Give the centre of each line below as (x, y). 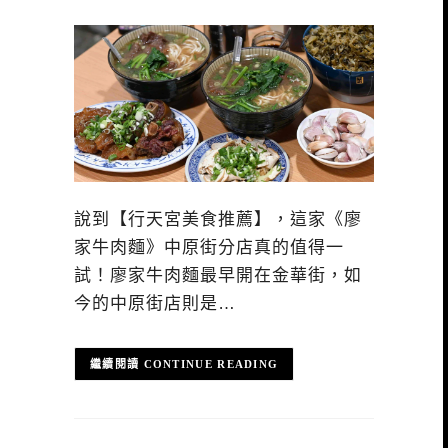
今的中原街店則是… (155, 303)
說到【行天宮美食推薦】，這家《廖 (218, 219)
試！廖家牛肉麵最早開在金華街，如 (218, 275)
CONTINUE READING (211, 364)
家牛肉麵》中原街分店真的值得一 (209, 247)
